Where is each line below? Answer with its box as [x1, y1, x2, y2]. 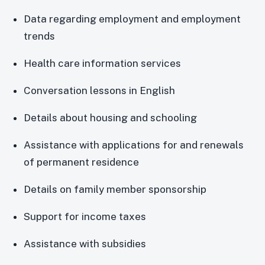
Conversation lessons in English [24, 84, 176, 96]
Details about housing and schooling [24, 111, 198, 124]
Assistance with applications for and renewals [24, 138, 244, 151]
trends [24, 30, 56, 42]
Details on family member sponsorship [24, 183, 207, 195]
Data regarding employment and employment [24, 12, 241, 25]
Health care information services [24, 57, 182, 69]
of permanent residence [24, 156, 140, 168]
